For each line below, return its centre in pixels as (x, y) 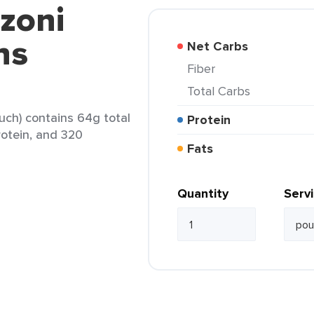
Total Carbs (222, 91)
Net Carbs (222, 46)
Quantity (203, 193)
